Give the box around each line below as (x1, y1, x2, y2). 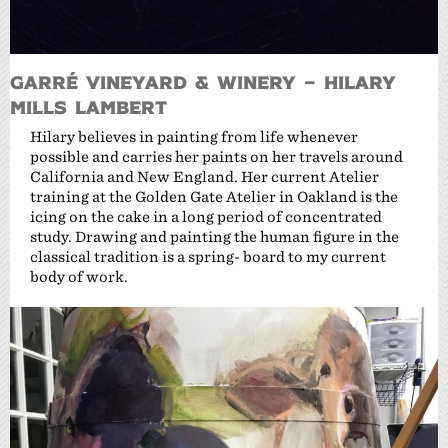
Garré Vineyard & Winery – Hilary (10, 69, 396, 93)
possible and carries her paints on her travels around (30, 147, 403, 165)
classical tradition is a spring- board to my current (30, 247, 386, 265)
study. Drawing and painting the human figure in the (30, 227, 399, 245)
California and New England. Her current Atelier (30, 167, 379, 185)
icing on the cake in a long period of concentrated (30, 207, 382, 225)
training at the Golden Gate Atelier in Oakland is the (30, 187, 398, 205)
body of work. (30, 267, 128, 285)
